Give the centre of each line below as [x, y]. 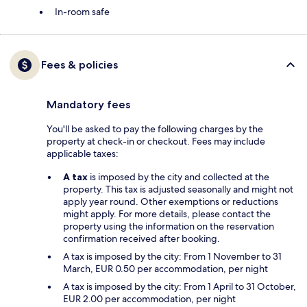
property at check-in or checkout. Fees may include [156, 142]
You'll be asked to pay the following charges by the [155, 129]
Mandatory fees [88, 105]
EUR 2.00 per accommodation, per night [149, 299]
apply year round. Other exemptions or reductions [171, 202]
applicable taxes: [83, 154]
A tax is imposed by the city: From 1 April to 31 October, [180, 287]
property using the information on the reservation [169, 226]
